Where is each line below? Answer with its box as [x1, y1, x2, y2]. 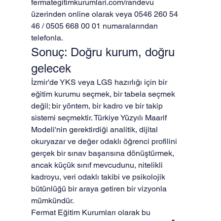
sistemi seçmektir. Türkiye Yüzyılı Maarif [31, 113, 169, 122]
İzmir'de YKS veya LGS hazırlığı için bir [31, 77, 169, 87]
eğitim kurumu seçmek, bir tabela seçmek [31, 89, 177, 99]
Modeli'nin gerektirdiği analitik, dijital [31, 125, 160, 134]
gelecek [31, 62, 71, 75]
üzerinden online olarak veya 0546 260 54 [31, 9, 180, 19]
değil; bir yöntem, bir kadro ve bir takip [31, 101, 165, 110]
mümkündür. [31, 196, 74, 205]
